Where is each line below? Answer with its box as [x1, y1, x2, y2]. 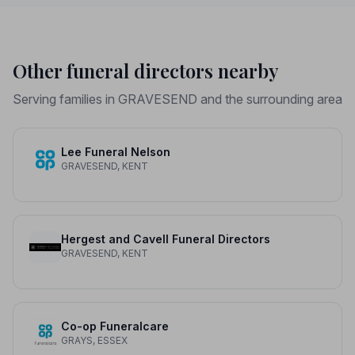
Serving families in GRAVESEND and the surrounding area [13, 91, 342, 107]
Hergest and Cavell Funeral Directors [61, 232, 270, 246]
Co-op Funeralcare [61, 319, 169, 333]
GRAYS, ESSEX [61, 334, 128, 346]
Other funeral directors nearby [13, 58, 279, 83]
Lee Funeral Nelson [61, 145, 170, 158]
